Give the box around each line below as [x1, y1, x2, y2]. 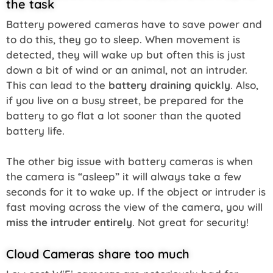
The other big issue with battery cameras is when [6, 154, 253, 168]
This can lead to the [6, 78, 108, 91]
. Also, [230, 78, 258, 91]
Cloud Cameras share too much [6, 246, 190, 261]
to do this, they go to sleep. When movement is [6, 32, 240, 46]
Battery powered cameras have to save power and [6, 17, 262, 30]
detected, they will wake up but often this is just [6, 48, 246, 61]
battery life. [6, 124, 65, 137]
